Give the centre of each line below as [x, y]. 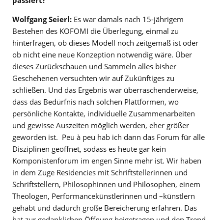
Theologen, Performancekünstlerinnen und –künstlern [104, 196]
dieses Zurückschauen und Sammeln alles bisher [94, 67]
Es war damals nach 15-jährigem [128, 19]
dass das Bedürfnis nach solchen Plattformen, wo [96, 102]
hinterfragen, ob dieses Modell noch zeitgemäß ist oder [105, 43]
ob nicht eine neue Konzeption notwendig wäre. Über [102, 55]
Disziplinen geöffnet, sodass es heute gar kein [89, 149]
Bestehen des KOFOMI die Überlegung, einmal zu [96, 31]
